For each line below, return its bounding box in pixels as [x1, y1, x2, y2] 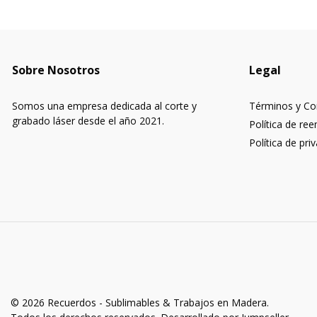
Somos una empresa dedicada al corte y [12, 99, 197, 113]
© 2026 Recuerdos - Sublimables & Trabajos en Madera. [11, 296, 269, 310]
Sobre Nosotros [12, 62, 100, 79]
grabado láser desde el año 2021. [12, 114, 164, 128]
